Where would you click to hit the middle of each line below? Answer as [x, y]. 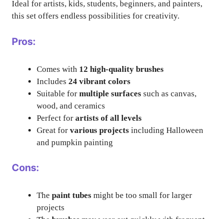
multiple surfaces [110, 93]
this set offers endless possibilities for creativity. [96, 16]
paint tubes [72, 195]
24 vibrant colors [99, 81]
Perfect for [56, 118]
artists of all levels [109, 118]
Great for [53, 130]
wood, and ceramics [71, 106]
